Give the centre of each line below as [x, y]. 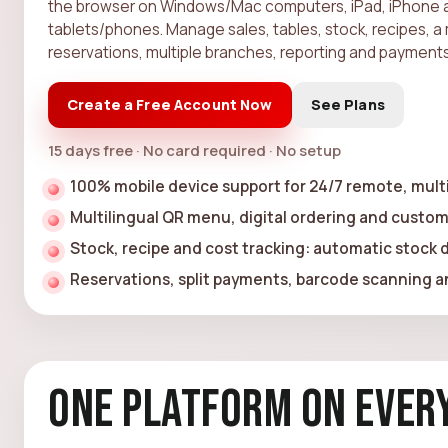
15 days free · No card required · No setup [194, 150]
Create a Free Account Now [170, 104]
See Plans [347, 104]
